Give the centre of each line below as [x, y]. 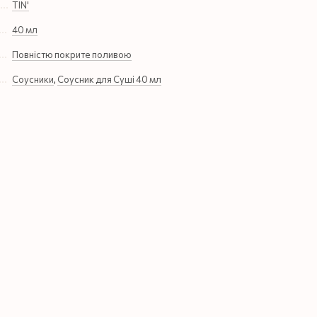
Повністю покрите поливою [72, 54]
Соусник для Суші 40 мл [109, 79]
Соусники [33, 79]
